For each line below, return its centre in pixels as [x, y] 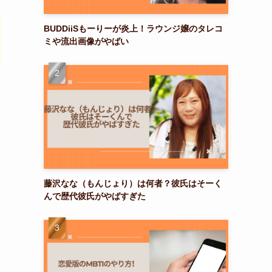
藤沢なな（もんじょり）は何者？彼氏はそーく [133, 183]
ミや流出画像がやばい [86, 41]
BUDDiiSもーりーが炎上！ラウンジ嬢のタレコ [133, 28]
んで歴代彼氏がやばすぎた [95, 196]
